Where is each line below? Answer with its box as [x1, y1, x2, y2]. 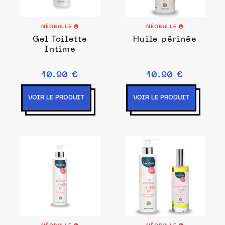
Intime [44, 46, 76, 54]
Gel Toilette [33, 36, 87, 44]
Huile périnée [133, 36, 197, 44]
